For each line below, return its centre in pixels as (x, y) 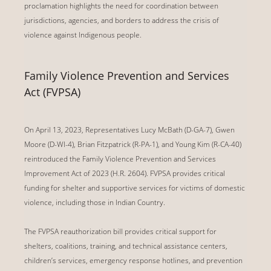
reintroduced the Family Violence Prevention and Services (120, 158)
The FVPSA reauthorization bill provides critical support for (120, 231)
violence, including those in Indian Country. (95, 202)
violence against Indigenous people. (83, 34)
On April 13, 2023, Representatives (83, 129)
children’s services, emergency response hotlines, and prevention (133, 260)
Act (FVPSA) (52, 92)
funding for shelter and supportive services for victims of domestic (135, 188)
